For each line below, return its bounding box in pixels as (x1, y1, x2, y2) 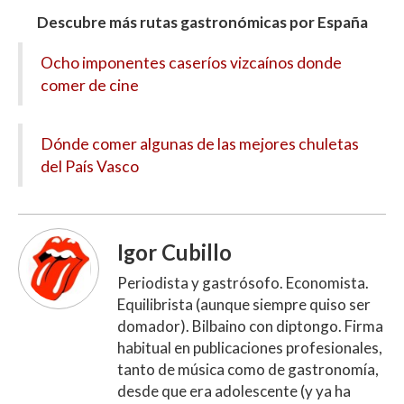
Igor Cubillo (117, 240, 232, 266)
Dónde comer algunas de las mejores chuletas (41, 134, 359, 154)
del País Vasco (41, 157, 139, 177)
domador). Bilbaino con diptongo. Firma (117, 317, 383, 336)
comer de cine (41, 76, 139, 96)
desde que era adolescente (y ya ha (117, 381, 351, 401)
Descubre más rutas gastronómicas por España (36, 13, 368, 32)
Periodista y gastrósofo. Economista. (117, 273, 369, 293)
